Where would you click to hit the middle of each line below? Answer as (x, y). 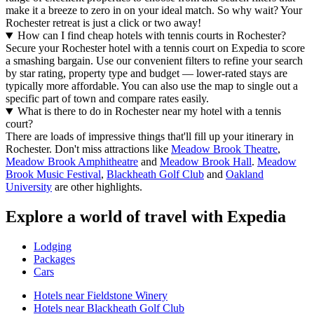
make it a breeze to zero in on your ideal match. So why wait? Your (154, 11)
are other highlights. (97, 187)
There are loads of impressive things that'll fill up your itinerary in (150, 137)
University (29, 187)
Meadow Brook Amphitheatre (72, 162)
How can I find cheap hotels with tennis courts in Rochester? (151, 36)
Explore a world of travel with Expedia (146, 217)
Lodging (53, 247)
